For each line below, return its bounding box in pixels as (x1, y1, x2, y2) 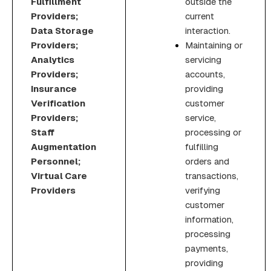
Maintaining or (185, 39, 243, 50)
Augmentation (31, 141, 96, 152)
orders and (185, 155, 229, 166)
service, (185, 112, 216, 123)
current (185, 10, 214, 21)
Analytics (31, 54, 74, 65)
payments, (185, 243, 228, 253)
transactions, (185, 170, 238, 181)
